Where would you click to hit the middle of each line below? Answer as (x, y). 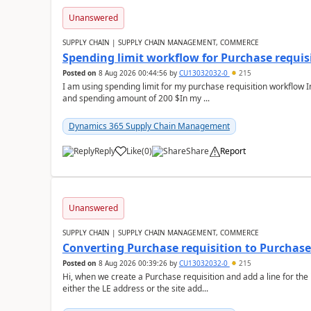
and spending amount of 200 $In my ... (136, 98)
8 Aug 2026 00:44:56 (133, 73)
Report (233, 151)
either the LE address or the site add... (135, 288)
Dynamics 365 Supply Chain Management (149, 126)
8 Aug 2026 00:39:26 (133, 263)
